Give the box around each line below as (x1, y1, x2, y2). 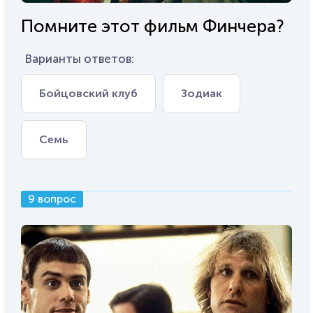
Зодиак (181, 87, 222, 101)
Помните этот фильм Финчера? (21, 15, 284, 38)
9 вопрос (28, 192, 76, 206)
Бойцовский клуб (39, 87, 138, 101)
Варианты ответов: (24, 52, 134, 66)
